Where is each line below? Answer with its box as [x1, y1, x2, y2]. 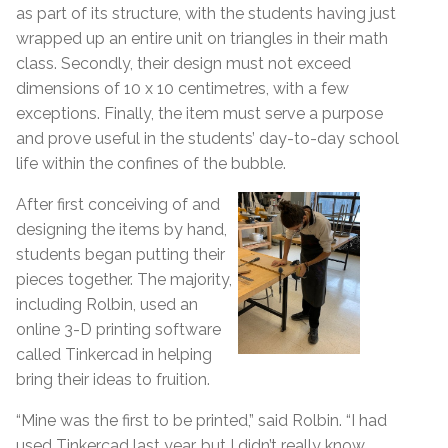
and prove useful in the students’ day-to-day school [16, 128, 399, 148]
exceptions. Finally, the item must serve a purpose [16, 103, 383, 123]
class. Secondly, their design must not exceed [16, 53, 351, 73]
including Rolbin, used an [16, 294, 198, 314]
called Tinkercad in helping [16, 344, 212, 364]
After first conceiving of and [16, 194, 220, 214]
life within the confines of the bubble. [16, 153, 286, 173]
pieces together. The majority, [16, 269, 232, 289]
